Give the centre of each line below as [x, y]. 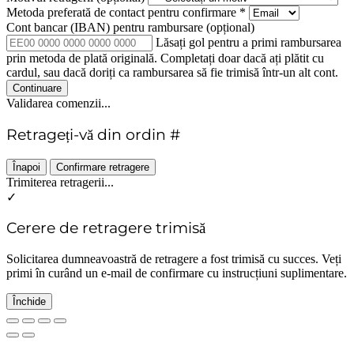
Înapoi [26, 167]
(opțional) [230, 28]
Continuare [37, 88]
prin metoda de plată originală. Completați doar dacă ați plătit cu [165, 58]
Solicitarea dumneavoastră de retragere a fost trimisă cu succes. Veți [174, 259]
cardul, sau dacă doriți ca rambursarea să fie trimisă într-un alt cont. [172, 73]
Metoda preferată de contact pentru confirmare [123, 13]
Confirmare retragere [103, 167]
